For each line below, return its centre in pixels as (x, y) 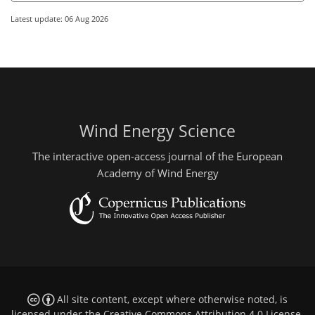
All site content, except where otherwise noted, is (171, 300)
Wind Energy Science (157, 131)
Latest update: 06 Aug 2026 (59, 19)
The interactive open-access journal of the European (157, 156)
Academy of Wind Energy (157, 173)
